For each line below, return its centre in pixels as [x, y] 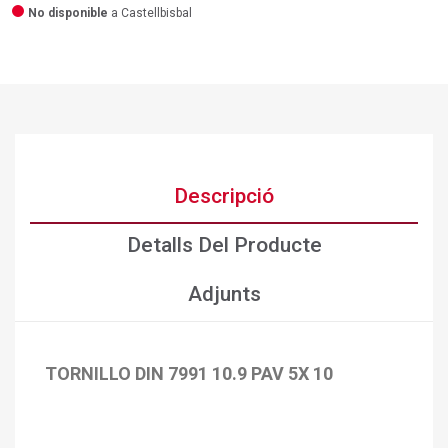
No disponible [68, 13]
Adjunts [224, 294]
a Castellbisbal [150, 13]
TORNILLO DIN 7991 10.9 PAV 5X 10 [189, 374]
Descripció [224, 196]
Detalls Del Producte [224, 245]
